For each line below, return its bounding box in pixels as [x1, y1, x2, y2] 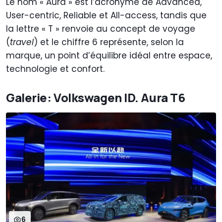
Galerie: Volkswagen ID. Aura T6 [6, 89, 185, 106]
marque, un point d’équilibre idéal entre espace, [6, 50, 212, 62]
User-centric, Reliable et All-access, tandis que [6, 9, 207, 22]
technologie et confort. [6, 63, 105, 75]
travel [10, 36, 34, 49]
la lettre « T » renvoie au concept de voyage [6, 23, 195, 35]
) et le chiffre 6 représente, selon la [34, 36, 184, 49]
